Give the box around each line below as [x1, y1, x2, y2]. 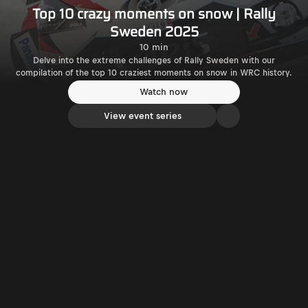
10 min [140, 41, 168, 52]
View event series [103, 111, 181, 121]
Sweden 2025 [109, 20, 199, 43]
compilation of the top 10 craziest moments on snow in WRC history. [16, 67, 292, 78]
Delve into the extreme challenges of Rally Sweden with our [33, 55, 275, 65]
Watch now [140, 87, 188, 98]
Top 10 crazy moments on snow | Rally [32, 2, 276, 25]
